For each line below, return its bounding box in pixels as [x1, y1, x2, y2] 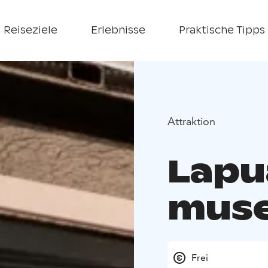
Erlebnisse [90, 24, 145, 36]
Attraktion [167, 114, 215, 128]
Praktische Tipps [178, 24, 265, 36]
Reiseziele [3, 24, 57, 36]
